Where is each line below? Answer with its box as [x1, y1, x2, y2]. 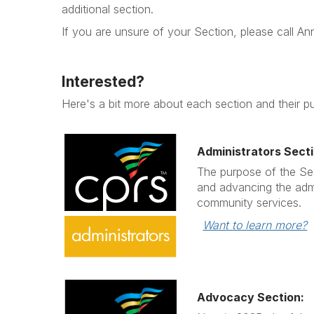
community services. [197, 196, 302, 210]
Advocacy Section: [197, 290, 305, 304]
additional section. [62, 2, 157, 16]
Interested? [62, 73, 144, 90]
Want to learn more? [203, 218, 308, 232]
